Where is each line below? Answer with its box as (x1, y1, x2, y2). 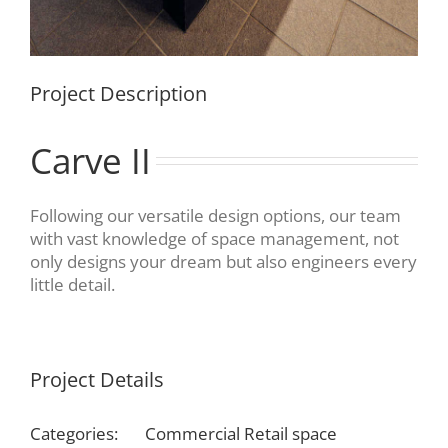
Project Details (30, 365, 164, 393)
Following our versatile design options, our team (30, 203, 401, 227)
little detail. (30, 272, 115, 296)
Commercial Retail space (145, 421, 337, 445)
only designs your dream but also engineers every (30, 249, 417, 273)
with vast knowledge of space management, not (30, 226, 399, 250)
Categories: (30, 421, 118, 445)
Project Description (30, 79, 207, 107)
